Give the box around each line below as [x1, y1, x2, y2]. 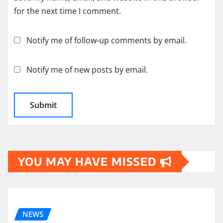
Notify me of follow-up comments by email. [26, 35, 187, 46]
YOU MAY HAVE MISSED [18, 154, 160, 169]
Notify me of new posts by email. [26, 64, 148, 76]
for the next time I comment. [14, 5, 121, 17]
